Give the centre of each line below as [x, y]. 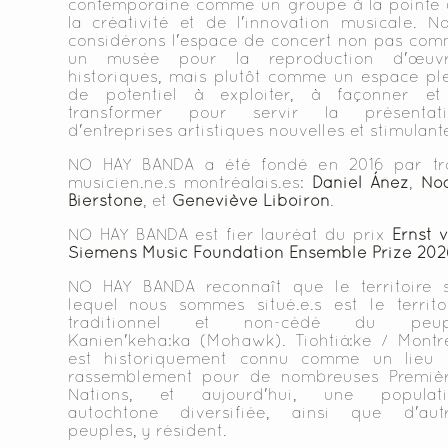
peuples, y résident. [147, 430]
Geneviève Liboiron [250, 200]
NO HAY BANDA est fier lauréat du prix [229, 234]
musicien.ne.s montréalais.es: [189, 182]
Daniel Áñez [360, 182]
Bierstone [105, 200]
